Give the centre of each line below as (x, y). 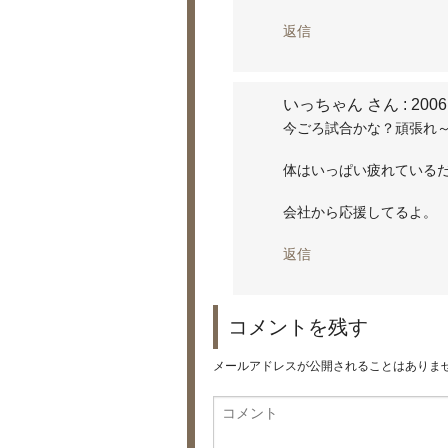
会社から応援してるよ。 (360, 211)
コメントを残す (298, 326)
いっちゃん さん (341, 104)
